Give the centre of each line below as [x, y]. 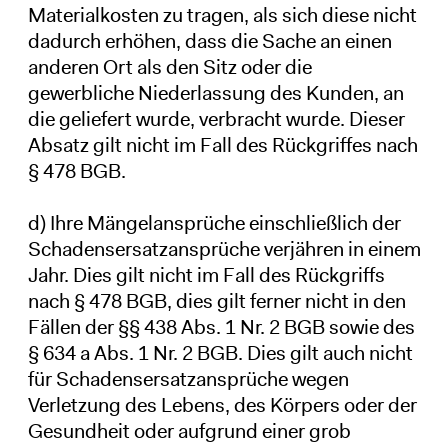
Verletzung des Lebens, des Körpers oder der [222, 404]
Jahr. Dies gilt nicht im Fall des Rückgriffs [206, 274]
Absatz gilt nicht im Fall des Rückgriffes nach [222, 144]
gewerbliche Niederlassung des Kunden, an [215, 92]
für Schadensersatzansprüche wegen [188, 378]
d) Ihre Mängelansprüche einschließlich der [214, 222]
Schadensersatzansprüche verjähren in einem [224, 248]
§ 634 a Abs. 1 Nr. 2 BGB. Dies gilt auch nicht [220, 352]
